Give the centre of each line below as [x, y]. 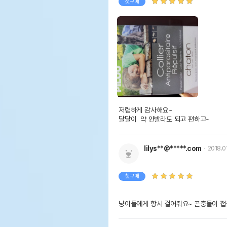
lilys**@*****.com [173, 148]
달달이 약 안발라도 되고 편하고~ [164, 119]
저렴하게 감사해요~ [145, 110]
